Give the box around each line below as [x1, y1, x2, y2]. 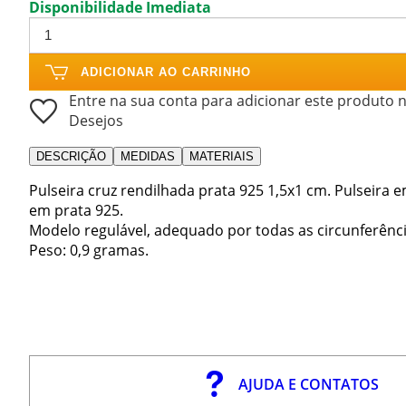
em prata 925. [29, 199, 123, 220]
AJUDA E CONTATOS [238, 373, 380, 394]
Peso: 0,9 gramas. [29, 239, 149, 260]
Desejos [69, 110, 123, 130]
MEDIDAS [121, 149, 175, 163]
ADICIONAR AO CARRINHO [81, 64, 251, 79]
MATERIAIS [189, 149, 254, 163]
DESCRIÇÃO [36, 149, 106, 163]
